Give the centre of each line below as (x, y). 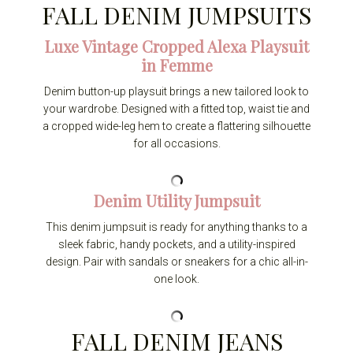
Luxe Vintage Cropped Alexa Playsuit (176, 46)
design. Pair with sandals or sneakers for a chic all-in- (176, 262)
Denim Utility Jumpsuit (176, 201)
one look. (176, 279)
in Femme (176, 65)
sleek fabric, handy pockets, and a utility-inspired (176, 245)
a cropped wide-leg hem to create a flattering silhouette (176, 126)
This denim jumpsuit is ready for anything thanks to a (176, 227)
